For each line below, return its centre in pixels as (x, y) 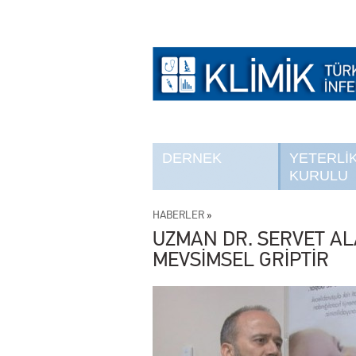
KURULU (319, 175)
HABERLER (178, 215)
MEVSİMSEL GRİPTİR (241, 259)
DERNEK (192, 158)
